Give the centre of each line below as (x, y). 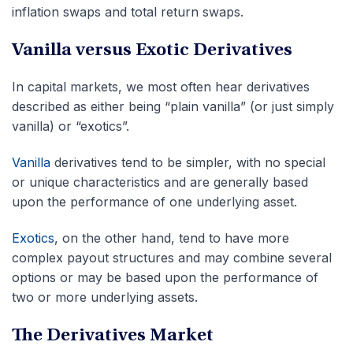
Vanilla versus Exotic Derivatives (152, 52)
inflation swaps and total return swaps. (128, 12)
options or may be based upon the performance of (165, 278)
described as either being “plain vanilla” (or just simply (173, 107)
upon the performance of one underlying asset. (154, 202)
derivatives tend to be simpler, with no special (188, 163)
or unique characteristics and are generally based (160, 182)
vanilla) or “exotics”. (71, 126)
